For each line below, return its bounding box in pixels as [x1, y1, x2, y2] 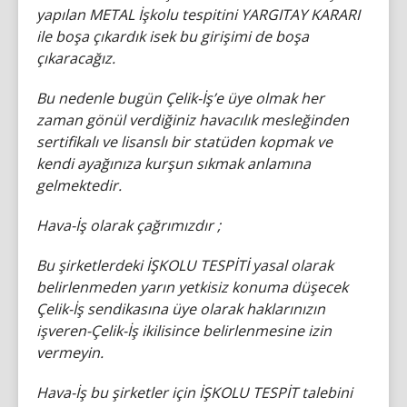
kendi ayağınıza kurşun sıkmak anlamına [36, 154, 311, 174]
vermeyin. [36, 342, 104, 362]
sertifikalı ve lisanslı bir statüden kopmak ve [36, 132, 333, 152]
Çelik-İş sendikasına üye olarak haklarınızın [36, 299, 325, 319]
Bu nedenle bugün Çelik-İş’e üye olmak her [36, 88, 324, 108]
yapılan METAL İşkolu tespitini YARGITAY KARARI [36, 5, 360, 25]
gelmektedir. [36, 175, 122, 195]
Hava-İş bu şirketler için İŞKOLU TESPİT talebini [36, 382, 352, 402]
